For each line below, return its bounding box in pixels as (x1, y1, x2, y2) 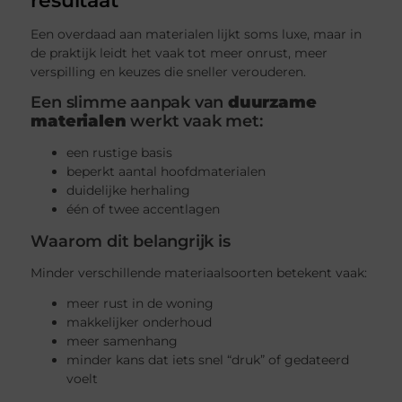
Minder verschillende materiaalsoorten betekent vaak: (31, 265, 368, 282)
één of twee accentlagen (66, 200, 221, 217)
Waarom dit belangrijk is (31, 231, 231, 251)
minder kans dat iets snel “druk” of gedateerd (66, 352, 350, 369)
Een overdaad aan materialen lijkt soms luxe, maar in (31, 25, 363, 42)
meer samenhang (66, 333, 179, 350)
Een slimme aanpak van (31, 92, 229, 112)
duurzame (228, 92, 317, 112)
